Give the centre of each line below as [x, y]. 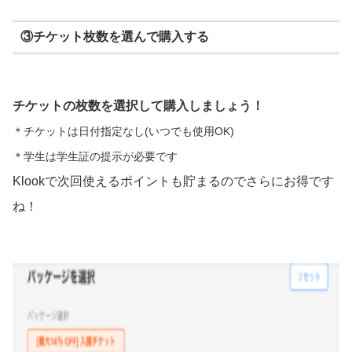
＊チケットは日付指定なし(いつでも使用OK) [123, 132]
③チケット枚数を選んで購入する [114, 37]
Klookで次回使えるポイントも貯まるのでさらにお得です [173, 181]
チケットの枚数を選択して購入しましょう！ [138, 106]
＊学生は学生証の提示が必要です [95, 157]
